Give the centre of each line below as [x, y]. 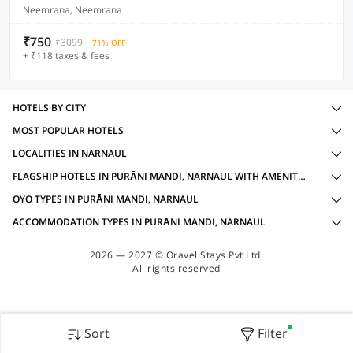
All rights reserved [176, 268]
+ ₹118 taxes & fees [66, 56]
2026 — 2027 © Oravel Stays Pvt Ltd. [176, 255]
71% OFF [109, 43]
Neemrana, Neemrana [72, 10]
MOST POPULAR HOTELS [68, 130]
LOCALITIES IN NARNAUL [70, 153]
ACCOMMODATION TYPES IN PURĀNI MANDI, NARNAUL [139, 222]
